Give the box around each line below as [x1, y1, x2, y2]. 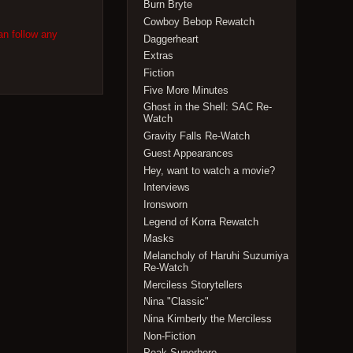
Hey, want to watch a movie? [143, 164, 276, 176]
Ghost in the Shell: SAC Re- [143, 101, 273, 113]
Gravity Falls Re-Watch [143, 130, 251, 143]
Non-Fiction [143, 329, 196, 342]
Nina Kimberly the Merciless [143, 313, 273, 325]
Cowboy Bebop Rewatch [143, 16, 255, 28]
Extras [143, 50, 174, 62]
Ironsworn [143, 198, 188, 210]
